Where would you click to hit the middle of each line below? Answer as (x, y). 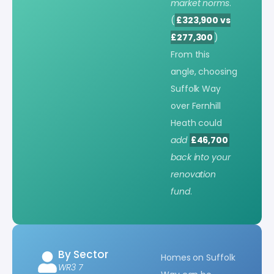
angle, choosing (204, 71)
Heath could (196, 123)
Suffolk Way (196, 88)
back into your (201, 157)
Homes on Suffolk (198, 257)
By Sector (83, 254)
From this (191, 54)
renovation (194, 174)
